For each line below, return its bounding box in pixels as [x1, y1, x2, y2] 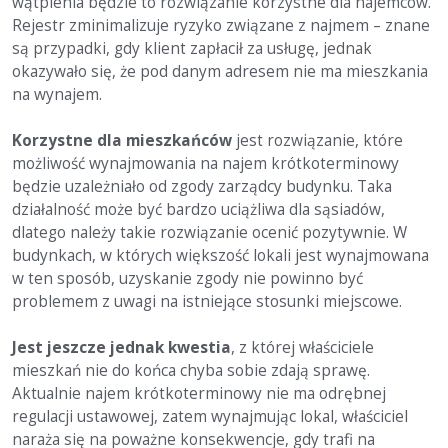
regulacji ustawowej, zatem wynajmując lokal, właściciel [12, 406, 408, 427]
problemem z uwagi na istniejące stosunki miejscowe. [12, 291, 402, 312]
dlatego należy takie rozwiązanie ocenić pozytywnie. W [12, 222, 407, 243]
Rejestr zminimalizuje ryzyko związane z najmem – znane [12, 15, 430, 36]
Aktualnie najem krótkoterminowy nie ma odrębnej [12, 383, 386, 404]
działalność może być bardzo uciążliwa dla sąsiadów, [12, 199, 385, 220]
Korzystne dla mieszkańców [12, 130, 232, 151]
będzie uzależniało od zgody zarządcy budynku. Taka [12, 176, 392, 197]
